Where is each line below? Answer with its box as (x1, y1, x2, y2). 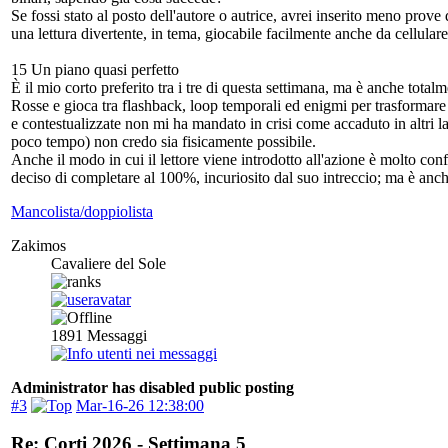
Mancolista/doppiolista (11, 202, 153, 220)
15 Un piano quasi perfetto (11, 60, 179, 78)
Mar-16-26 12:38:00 (76, 396, 204, 414)
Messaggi (83, 326, 147, 344)
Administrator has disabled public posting (11, 378, 294, 396)
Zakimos (11, 236, 66, 254)
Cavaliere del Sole (51, 254, 166, 272)
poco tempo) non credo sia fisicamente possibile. (11, 132, 316, 150)
